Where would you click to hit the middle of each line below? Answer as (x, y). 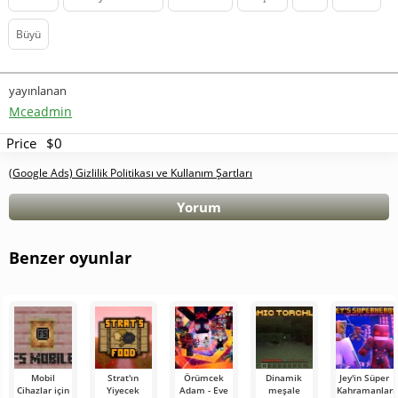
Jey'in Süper (365, 378)
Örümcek (203, 378)
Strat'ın (123, 378)
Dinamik (284, 378)
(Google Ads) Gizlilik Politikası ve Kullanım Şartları (131, 173)
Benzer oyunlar (70, 258)
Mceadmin (40, 112)
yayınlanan (38, 91)
